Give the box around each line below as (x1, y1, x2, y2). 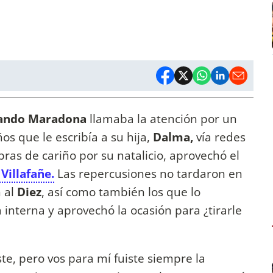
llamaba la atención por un (90, 110, 237, 127)
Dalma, (153, 129, 196, 146)
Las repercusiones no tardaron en (57, 165, 243, 182)
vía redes (196, 129, 246, 146)
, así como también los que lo (41, 183, 200, 200)
